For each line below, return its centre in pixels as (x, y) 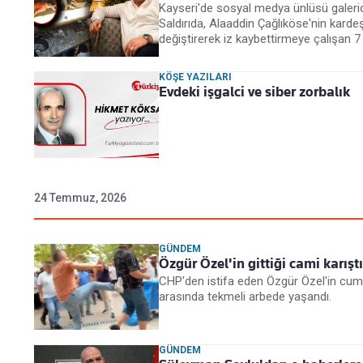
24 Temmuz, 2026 (80, 198)
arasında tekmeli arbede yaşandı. (245, 297)
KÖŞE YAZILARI (195, 77)
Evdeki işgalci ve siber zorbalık (254, 92)
